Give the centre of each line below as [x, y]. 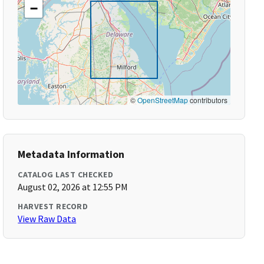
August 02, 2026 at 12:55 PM [73, 187]
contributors [207, 100]
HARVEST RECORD [53, 206]
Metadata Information [71, 154]
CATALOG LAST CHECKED [66, 174]
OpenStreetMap [162, 100]
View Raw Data [47, 219]
